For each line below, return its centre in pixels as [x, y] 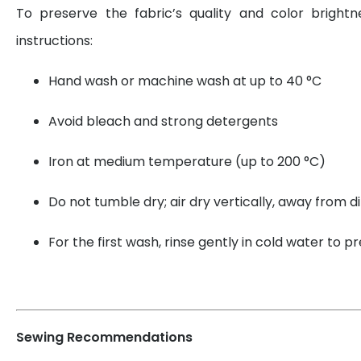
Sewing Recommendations [104, 337]
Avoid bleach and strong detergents [163, 121]
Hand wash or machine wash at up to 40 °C [185, 81]
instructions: [54, 40]
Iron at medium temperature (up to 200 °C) [187, 161]
